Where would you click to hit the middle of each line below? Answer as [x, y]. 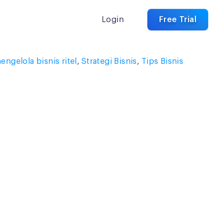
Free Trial [178, 20]
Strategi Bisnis [109, 61]
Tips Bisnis [162, 61]
